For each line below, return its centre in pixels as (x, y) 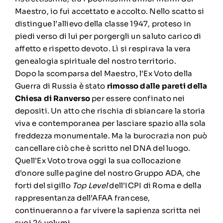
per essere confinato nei (138, 98)
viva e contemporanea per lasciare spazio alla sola (110, 123)
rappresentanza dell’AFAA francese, (82, 198)
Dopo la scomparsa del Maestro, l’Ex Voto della (104, 73)
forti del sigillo (44, 185)
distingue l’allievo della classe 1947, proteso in (103, 23)
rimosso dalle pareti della (157, 86)
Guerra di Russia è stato (61, 86)
